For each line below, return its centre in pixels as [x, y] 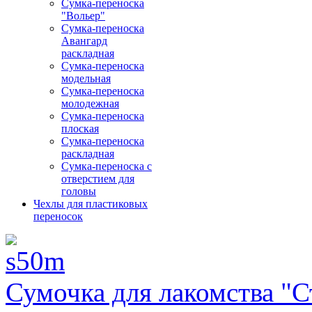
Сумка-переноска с [107, 166]
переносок [58, 217]
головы [79, 192]
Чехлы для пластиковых [91, 204]
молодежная [90, 104]
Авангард [84, 41]
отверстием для [98, 179]
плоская [80, 129]
